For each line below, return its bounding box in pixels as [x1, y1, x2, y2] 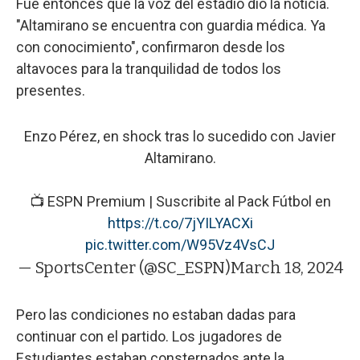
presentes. [16, 81, 85, 99]
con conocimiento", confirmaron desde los [16, 38, 285, 55]
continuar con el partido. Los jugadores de [16, 327, 282, 345]
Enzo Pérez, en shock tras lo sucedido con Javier [24, 127, 336, 145]
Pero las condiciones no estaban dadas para [16, 305, 296, 323]
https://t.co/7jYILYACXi [107, 214, 253, 231]
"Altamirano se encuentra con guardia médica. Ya [16, 16, 325, 34]
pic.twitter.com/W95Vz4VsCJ [85, 235, 275, 253]
